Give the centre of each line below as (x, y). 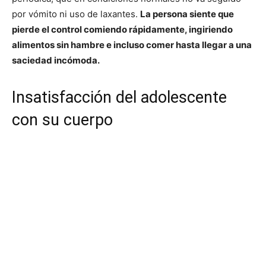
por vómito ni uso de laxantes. (76, 14)
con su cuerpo (62, 120)
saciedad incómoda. (56, 60)
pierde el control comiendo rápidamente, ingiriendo (122, 29)
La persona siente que (187, 14)
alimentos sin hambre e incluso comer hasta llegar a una (132, 45)
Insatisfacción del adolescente (119, 97)
